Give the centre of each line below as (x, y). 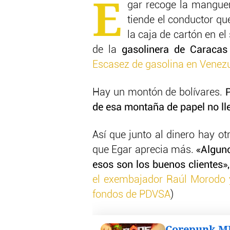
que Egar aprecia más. (143, 150)
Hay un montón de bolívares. (159, 93)
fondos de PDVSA (131, 195)
